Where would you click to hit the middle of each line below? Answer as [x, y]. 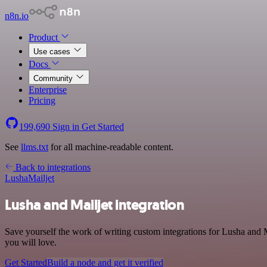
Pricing [42, 100]
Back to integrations [52, 167]
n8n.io [17, 16]
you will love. [31, 242]
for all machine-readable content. [111, 147]
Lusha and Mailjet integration [95, 205]
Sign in [66, 127]
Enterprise [48, 90]
